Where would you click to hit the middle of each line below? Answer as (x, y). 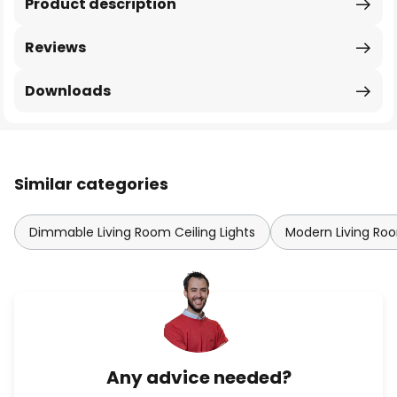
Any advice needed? (198, 378)
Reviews (55, 47)
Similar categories (91, 184)
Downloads (68, 91)
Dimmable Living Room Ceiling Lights (142, 232)
